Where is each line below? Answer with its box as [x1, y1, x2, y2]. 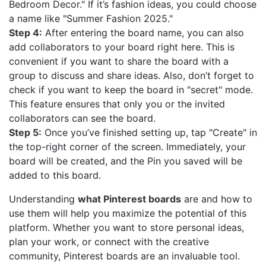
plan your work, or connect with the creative [9, 235, 209, 248]
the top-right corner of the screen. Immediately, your [9, 140, 246, 153]
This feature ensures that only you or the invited [9, 97, 225, 110]
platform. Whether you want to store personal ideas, [9, 221, 244, 233]
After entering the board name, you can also [42, 26, 244, 39]
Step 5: [9, 126, 42, 138]
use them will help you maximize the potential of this [9, 207, 246, 219]
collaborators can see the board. [9, 112, 156, 124]
